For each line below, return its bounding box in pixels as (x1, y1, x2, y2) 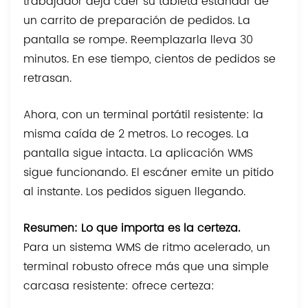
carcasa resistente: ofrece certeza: (23, 276, 215, 295)
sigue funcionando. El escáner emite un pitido (23, 163, 274, 181)
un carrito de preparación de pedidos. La (23, 11, 251, 30)
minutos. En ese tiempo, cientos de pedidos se (23, 49, 276, 68)
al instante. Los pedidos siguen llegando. (23, 182, 246, 201)
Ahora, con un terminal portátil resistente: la (23, 105, 264, 124)
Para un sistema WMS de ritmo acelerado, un (23, 238, 271, 256)
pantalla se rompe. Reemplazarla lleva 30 (23, 30, 254, 49)
